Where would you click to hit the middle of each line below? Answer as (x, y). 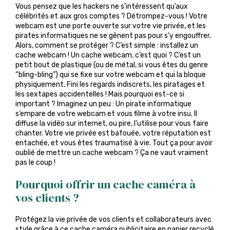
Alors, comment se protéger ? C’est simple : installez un (107, 45)
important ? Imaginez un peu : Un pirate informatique (103, 104)
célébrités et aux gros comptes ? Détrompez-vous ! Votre (111, 16)
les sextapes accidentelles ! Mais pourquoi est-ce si (100, 94)
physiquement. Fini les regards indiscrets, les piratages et (110, 84)
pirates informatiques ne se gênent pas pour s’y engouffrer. (113, 36)
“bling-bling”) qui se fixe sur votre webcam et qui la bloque (111, 75)
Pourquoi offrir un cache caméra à (106, 184)
